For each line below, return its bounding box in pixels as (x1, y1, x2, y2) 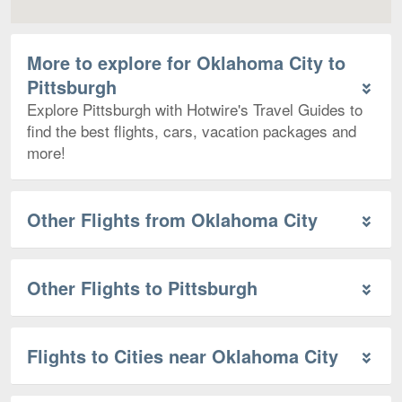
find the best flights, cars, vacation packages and (27, 118, 356, 142)
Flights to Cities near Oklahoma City (27, 342, 338, 369)
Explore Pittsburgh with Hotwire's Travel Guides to (27, 97, 363, 120)
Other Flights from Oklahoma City (27, 205, 318, 232)
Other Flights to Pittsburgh (27, 274, 258, 301)
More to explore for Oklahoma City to (27, 48, 345, 75)
